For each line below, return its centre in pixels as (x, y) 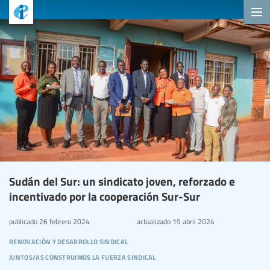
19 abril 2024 (192, 221)
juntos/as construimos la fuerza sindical (83, 256)
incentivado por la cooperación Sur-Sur (105, 196)
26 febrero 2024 (64, 221)
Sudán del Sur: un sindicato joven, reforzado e (122, 181)
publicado (23, 221)
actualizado (153, 221)
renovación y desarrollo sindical (69, 240)
